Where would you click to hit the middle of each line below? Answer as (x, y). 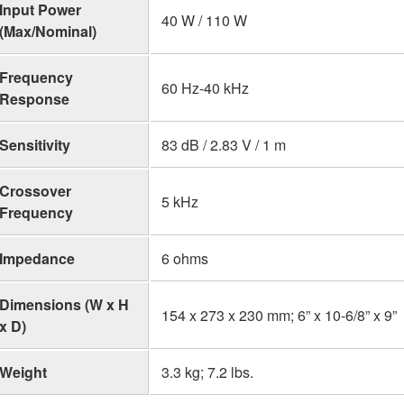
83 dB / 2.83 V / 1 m (224, 144)
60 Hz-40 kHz (205, 87)
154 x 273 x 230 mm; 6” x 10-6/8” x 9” (279, 315)
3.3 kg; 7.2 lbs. (207, 372)
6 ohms (185, 258)
